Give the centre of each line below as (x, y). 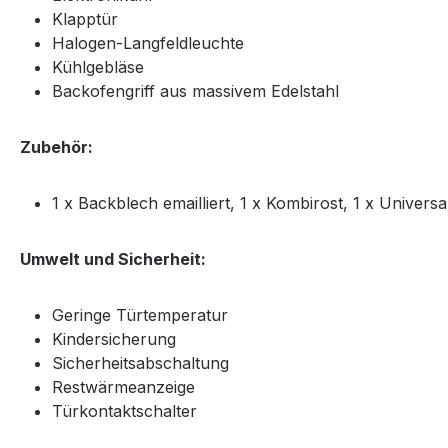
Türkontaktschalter (124, 411)
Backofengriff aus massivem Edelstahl (195, 91)
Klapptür (85, 19)
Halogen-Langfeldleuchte (148, 43)
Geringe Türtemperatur (140, 315)
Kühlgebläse (98, 67)
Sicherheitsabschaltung (140, 363)
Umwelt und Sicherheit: (113, 259)
